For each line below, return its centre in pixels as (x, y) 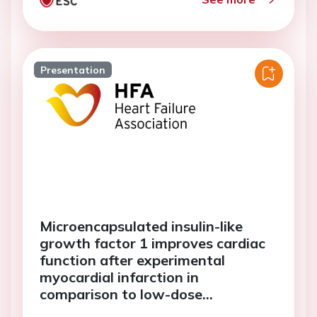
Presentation (73, 70)
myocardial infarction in (119, 277)
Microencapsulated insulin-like (141, 226)
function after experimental (132, 260)
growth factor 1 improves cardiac (152, 243)
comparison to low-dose (121, 294)
